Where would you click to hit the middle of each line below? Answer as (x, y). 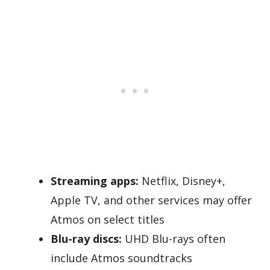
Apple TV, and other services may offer (151, 200)
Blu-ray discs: (86, 239)
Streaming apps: (95, 181)
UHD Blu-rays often (174, 239)
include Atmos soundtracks (121, 258)
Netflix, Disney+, (182, 181)
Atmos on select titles (108, 220)
